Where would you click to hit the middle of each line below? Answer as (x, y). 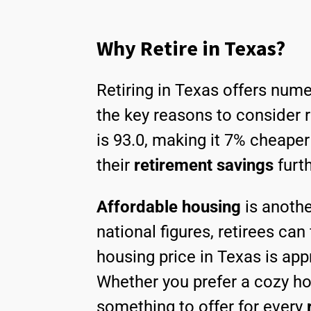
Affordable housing (169, 207)
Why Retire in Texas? (191, 48)
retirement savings (204, 166)
